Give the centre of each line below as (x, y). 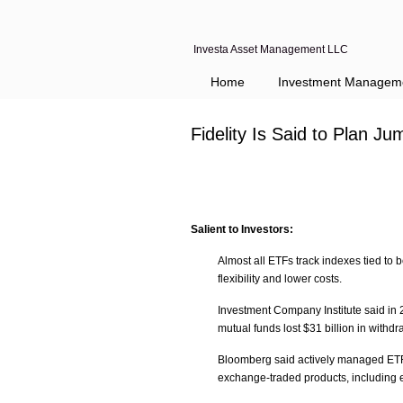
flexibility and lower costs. (280, 279)
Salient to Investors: (242, 229)
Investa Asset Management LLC (271, 49)
